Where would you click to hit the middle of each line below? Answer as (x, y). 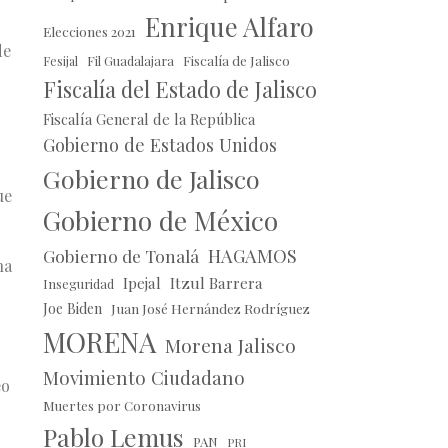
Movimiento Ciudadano (143, 378)
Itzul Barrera (216, 283)
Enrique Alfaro (229, 26)
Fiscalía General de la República (148, 119)
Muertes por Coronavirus (121, 406)
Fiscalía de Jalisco (236, 61)
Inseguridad (78, 284)
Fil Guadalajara (130, 61)
